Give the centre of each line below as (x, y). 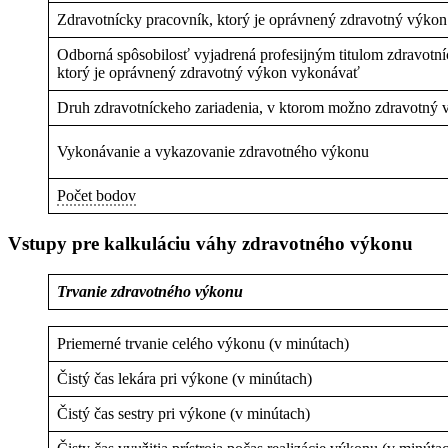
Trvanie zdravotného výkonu (150, 291)
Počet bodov (96, 196)
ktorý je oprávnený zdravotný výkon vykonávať (208, 73)
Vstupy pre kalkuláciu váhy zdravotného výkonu (210, 243)
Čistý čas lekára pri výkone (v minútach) (184, 378)
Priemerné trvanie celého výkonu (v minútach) (203, 343)
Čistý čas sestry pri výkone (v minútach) (183, 413)
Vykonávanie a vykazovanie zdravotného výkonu (213, 152)
